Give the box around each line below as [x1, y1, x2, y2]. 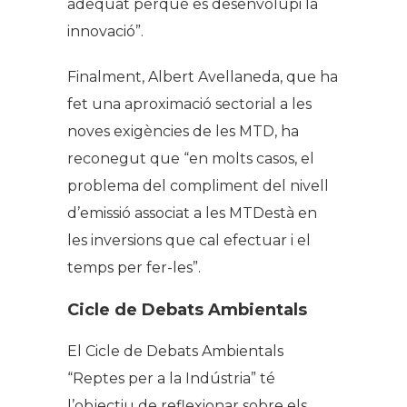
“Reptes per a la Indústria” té [67, 370, 275, 388]
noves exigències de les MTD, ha [67, 123, 299, 141]
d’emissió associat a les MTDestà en [67, 204, 317, 223]
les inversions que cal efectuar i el [67, 232, 311, 250]
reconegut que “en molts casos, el [67, 150, 314, 168]
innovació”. [67, 23, 144, 41]
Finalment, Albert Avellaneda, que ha [67, 68, 338, 86]
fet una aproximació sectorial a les [67, 95, 312, 114]
